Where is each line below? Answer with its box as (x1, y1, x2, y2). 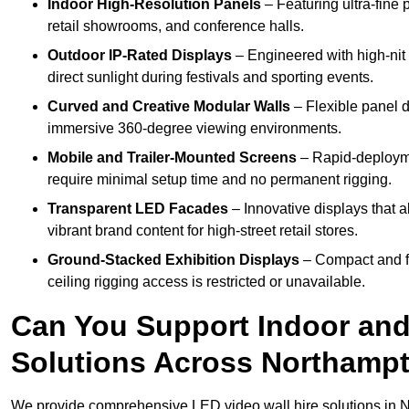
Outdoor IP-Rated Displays (47, 47, 232, 64)
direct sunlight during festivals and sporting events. (47, 69, 373, 86)
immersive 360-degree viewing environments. (47, 121, 341, 137)
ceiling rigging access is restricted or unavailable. (47, 274, 365, 290)
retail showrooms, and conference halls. (47, 18, 304, 35)
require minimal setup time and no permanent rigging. (47, 172, 392, 188)
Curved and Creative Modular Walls (47, 99, 290, 115)
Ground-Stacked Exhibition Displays (47, 252, 299, 268)
